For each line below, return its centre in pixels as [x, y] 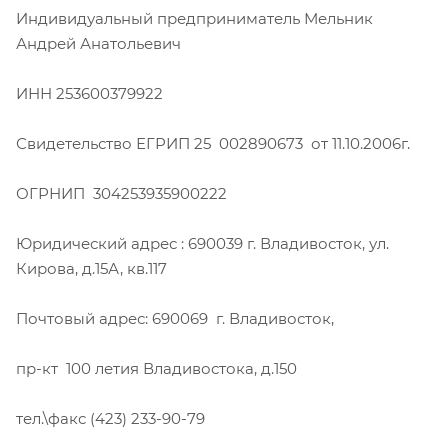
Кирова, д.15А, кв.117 [91, 269]
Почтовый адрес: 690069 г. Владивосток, [175, 319]
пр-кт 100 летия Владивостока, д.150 [156, 369]
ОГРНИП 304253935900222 [121, 194]
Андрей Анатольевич [98, 44]
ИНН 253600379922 [89, 94]
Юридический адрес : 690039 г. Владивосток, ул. [202, 244]
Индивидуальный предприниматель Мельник [194, 19]
